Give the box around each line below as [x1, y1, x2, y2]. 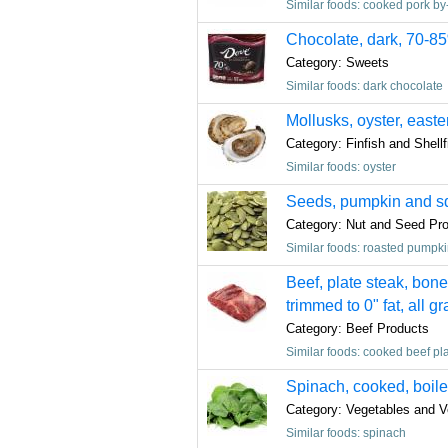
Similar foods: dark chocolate [286, 79, 443, 93]
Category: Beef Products [286, 321, 429, 336]
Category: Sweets [286, 55, 389, 70]
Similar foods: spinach [286, 426, 406, 440]
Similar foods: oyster [286, 160, 396, 174]
